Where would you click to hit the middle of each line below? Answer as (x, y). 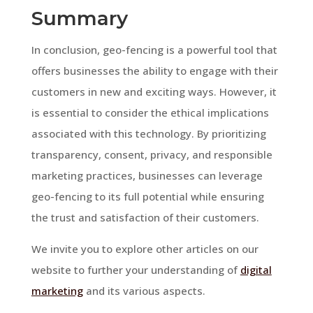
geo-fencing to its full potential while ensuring (147, 196)
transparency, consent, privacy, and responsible (152, 154)
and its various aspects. (144, 290)
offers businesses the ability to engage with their (154, 70)
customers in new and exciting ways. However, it (154, 91)
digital (256, 269)
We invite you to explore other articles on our (145, 248)
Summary (79, 18)
